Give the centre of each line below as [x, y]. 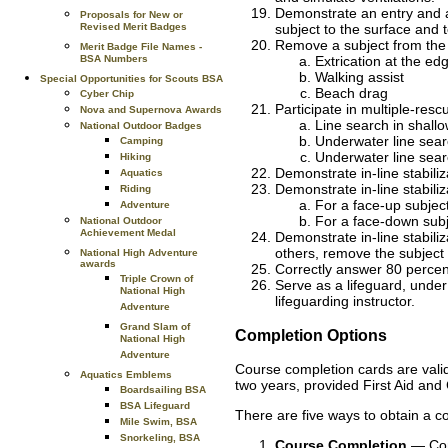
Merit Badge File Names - [141, 46]
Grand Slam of [155, 326]
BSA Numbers [114, 61]
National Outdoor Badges [141, 125]
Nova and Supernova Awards [151, 109]
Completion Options [311, 334]
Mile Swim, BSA [158, 421]
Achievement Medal [128, 235]
